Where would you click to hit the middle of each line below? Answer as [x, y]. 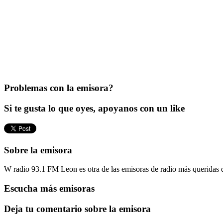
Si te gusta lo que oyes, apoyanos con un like [94, 109]
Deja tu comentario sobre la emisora [77, 209]
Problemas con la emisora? [59, 88]
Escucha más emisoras [49, 189]
